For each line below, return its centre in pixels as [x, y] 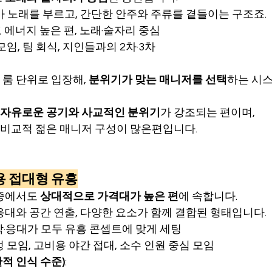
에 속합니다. [208, 196]
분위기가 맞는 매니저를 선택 [158, 80]
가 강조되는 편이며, [208, 113]
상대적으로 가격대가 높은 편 [109, 196]
